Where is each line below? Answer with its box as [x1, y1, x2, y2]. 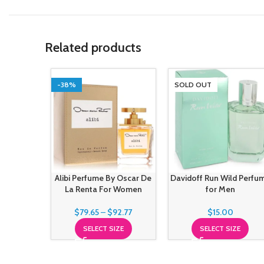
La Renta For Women [64, 184, 142, 195]
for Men [205, 184, 235, 195]
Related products [45, 39, 141, 55]
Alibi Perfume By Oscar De [55, 173, 152, 184]
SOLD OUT [174, 80, 212, 89]
